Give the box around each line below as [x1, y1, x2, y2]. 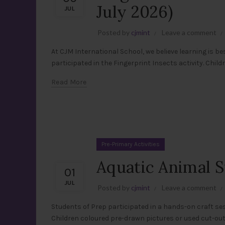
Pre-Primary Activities [101, 141, 160, 148]
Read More [51, 78, 87, 86]
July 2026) [96, 2, 173, 22]
